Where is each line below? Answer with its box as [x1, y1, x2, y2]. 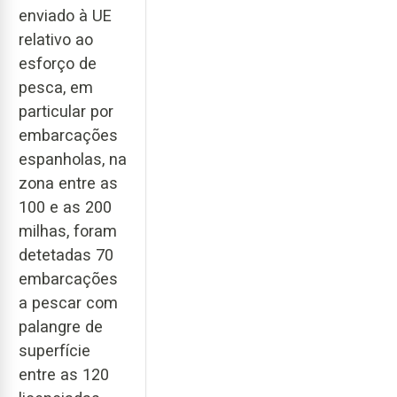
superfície [19, 340, 90, 360]
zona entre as [19, 173, 118, 192]
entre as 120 [19, 364, 109, 384]
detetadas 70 [19, 245, 113, 264]
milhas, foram [19, 221, 117, 240]
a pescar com [19, 292, 118, 312]
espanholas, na [19, 149, 127, 168]
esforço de [19, 53, 97, 73]
